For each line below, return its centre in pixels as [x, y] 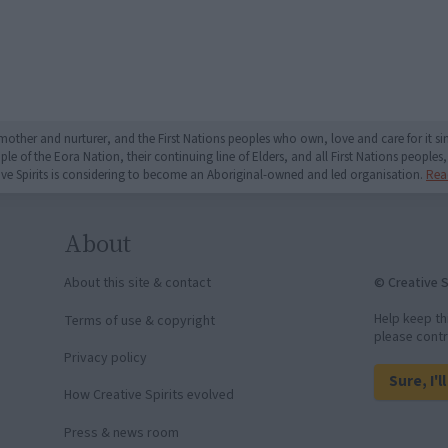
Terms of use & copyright [140, 320]
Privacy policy [106, 358]
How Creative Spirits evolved [149, 395]
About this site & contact [138, 283]
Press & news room [122, 432]
